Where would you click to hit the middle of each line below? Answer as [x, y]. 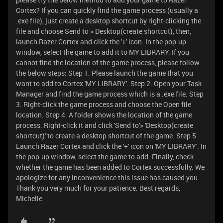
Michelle [29, 198]
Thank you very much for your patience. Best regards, [98, 188]
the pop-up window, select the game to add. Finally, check [105, 157]
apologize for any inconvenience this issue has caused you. [108, 177]
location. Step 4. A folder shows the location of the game [104, 115]
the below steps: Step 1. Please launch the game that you [105, 73]
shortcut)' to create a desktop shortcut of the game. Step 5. [107, 136]
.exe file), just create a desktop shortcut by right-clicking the [109, 21]
